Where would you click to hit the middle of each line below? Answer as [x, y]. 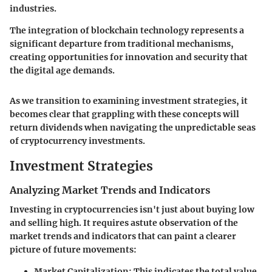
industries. [33, 9]
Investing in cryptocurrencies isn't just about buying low [132, 210]
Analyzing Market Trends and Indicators [110, 190]
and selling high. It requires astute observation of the [124, 223]
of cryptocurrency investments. [77, 141]
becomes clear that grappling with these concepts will [124, 114]
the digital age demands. [62, 71]
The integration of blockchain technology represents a [127, 31]
